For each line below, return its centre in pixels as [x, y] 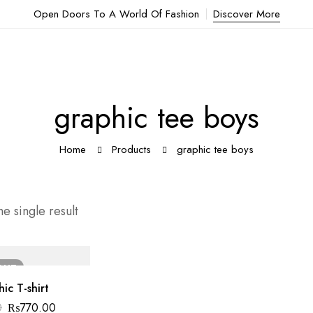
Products [131, 150]
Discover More [246, 14]
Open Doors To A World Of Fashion [116, 14]
